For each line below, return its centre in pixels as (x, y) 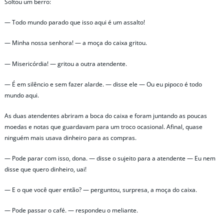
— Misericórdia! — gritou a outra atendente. (66, 63)
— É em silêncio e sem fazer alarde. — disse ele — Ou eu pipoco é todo (103, 84)
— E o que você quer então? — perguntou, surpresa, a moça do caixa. (101, 190)
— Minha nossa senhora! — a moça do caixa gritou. (76, 43)
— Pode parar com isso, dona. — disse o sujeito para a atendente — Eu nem (110, 158)
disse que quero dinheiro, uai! (45, 169)
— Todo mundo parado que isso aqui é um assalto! (75, 22)
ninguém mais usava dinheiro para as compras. (70, 137)
